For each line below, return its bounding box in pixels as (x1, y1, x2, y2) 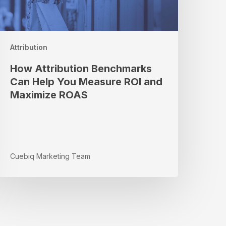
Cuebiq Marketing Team (10, 152, 91, 161)
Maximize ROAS (10, 89, 88, 101)
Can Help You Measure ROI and (10, 76, 163, 88)
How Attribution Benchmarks (10, 63, 152, 75)
